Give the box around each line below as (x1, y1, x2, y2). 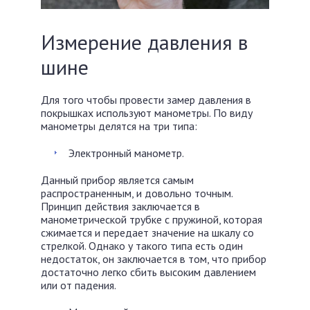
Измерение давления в (41, 28, 248, 55)
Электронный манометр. (69, 145, 184, 160)
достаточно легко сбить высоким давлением (41, 264, 256, 279)
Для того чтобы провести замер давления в (41, 92, 251, 107)
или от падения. (41, 277, 116, 292)
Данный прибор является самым (41, 172, 194, 187)
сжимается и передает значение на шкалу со (41, 225, 254, 239)
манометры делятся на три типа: (41, 118, 197, 133)
